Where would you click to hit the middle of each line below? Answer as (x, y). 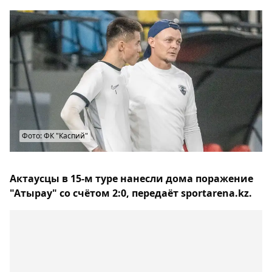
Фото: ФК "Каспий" (55, 136)
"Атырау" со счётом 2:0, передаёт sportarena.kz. (131, 193)
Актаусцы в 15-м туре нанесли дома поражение (131, 179)
